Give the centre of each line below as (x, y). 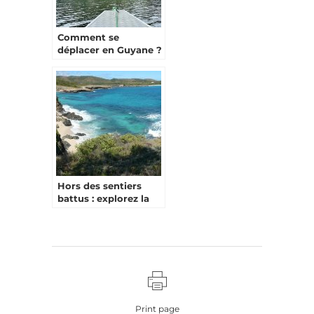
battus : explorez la (103, 198)
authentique (87, 223)
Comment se (88, 37)
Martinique (84, 211)
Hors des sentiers (100, 185)
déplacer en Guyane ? (110, 49)
